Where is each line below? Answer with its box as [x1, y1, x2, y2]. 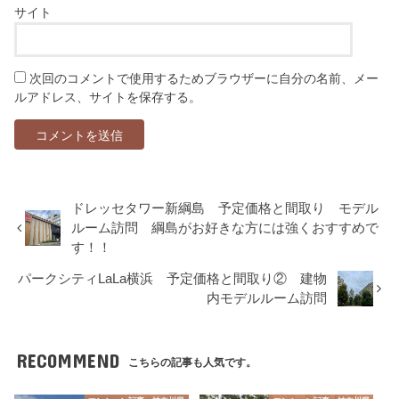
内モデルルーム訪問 [207, 290, 328, 305]
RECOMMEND [15, 348, 119, 371]
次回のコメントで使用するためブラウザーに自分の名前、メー [29, 70, 379, 85]
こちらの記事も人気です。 [128, 355, 257, 369]
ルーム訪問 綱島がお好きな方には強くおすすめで [71, 220, 379, 235]
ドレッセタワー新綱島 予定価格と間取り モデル [71, 200, 379, 216]
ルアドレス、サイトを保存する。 [14, 89, 202, 104]
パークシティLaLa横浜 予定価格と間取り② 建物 [18, 271, 328, 286]
